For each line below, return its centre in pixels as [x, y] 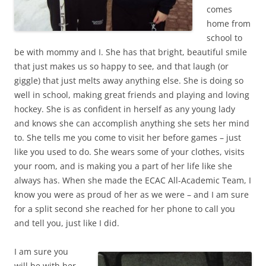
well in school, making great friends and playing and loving [132, 95]
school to [224, 38]
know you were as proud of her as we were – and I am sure [132, 195]
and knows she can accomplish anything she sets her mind [132, 123]
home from [229, 24]
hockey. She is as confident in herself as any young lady [125, 109]
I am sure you [41, 252]
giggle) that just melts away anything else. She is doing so [129, 81]
